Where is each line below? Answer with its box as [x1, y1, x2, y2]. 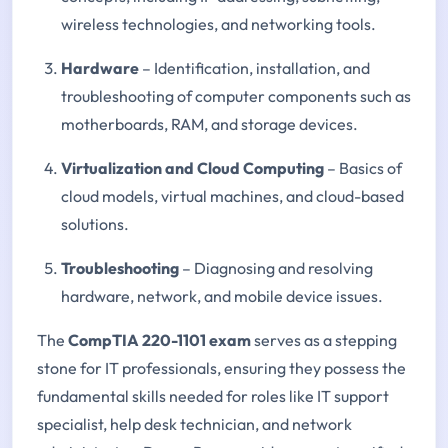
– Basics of [324, 157, 402, 178]
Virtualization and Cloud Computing [61, 157, 324, 178]
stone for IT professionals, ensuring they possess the [37, 357, 406, 378]
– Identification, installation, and [139, 57, 370, 78]
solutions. [61, 213, 129, 234]
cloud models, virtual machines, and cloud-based [61, 185, 404, 206]
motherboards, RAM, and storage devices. [61, 113, 358, 134]
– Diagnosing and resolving [179, 257, 373, 278]
